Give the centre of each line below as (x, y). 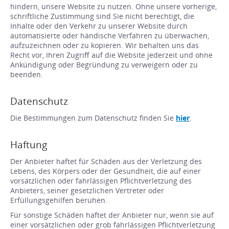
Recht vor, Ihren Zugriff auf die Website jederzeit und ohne (111, 55)
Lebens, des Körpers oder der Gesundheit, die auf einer (106, 171)
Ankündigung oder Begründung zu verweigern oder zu (104, 65)
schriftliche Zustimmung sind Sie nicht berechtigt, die (102, 16)
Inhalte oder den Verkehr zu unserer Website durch (99, 26)
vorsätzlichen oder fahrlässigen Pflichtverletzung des (101, 181)
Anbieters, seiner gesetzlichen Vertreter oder (87, 191)
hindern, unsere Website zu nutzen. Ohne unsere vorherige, (113, 7)
